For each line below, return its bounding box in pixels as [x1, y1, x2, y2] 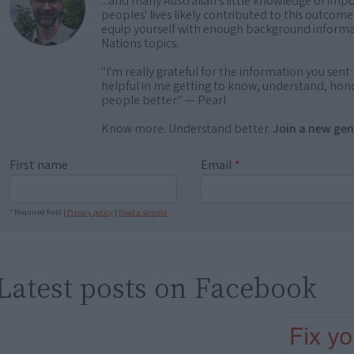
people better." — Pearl [101, 91, 226, 109]
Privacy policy [67, 206, 113, 218]
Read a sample [119, 206, 167, 218]
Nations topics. [101, 34, 179, 52]
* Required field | [9, 206, 67, 218]
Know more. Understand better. [101, 119, 273, 137]
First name [9, 156, 68, 174]
